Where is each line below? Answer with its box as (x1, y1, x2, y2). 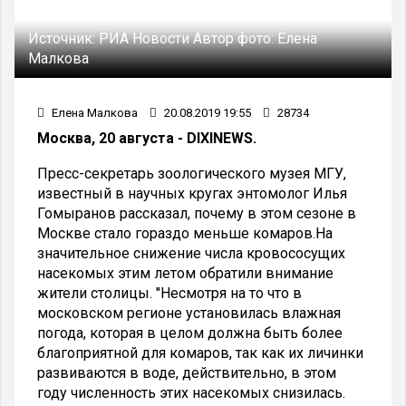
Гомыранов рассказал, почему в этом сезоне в (37, 204, 356, 222)
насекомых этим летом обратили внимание (37, 264, 333, 282)
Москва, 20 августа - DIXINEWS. (37, 129, 256, 147)
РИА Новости (99, 29, 193, 47)
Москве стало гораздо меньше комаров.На (37, 224, 333, 242)
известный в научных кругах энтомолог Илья (37, 184, 347, 202)
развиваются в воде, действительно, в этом (37, 363, 336, 382)
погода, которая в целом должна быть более (37, 324, 343, 342)
